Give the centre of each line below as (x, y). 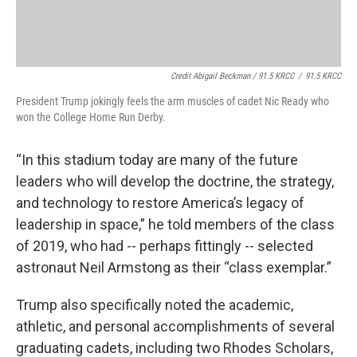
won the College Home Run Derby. (91, 117)
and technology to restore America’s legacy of (160, 203)
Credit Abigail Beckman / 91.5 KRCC (232, 76)
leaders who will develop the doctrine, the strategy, (175, 181)
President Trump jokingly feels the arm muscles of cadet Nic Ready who (173, 101)
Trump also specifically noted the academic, (155, 305)
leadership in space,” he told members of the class (175, 224)
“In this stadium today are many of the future (157, 160)
